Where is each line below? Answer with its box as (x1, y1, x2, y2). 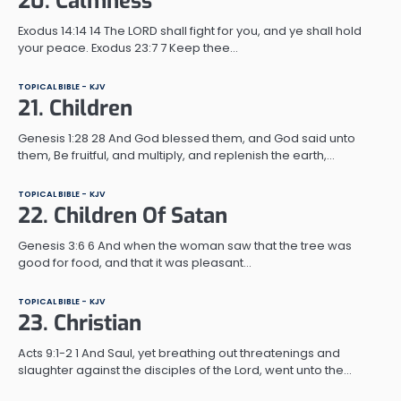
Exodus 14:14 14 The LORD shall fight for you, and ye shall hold (18, 21, 362, 39)
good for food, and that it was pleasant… (18, 253, 252, 271)
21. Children (18, 93, 132, 123)
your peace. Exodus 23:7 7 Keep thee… (18, 38, 238, 56)
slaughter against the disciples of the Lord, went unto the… (18, 361, 352, 379)
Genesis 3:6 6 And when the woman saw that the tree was (18, 236, 352, 254)
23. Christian (18, 308, 141, 337)
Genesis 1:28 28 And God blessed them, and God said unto (18, 129, 355, 147)
